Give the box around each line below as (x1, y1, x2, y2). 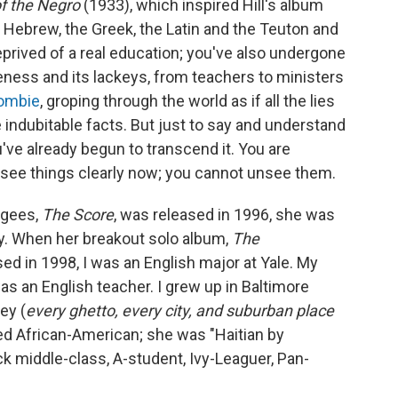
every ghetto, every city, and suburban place (26, 300, 334, 320)
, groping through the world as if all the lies (40, 91, 335, 110)
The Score (42, 204, 114, 224)
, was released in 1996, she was (114, 204, 335, 224)
